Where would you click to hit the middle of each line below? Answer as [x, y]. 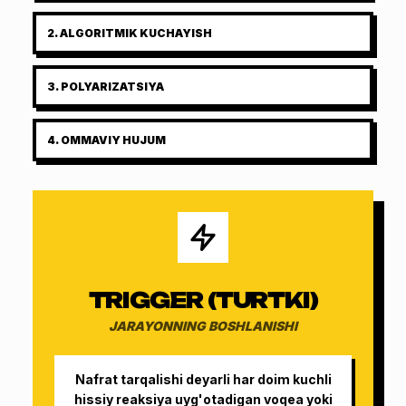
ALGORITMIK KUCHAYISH [136, 33]
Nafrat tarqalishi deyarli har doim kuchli [203, 379]
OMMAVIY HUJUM [113, 140]
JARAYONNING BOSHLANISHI [203, 325]
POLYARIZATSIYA [112, 86]
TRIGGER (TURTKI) [203, 300]
